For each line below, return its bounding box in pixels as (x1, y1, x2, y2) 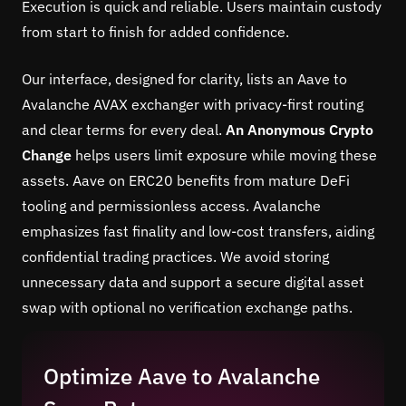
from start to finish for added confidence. (22, 22, 289, 41)
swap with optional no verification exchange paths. (22, 297, 353, 316)
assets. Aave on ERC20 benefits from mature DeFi (22, 170, 350, 189)
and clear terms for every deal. (22, 120, 226, 139)
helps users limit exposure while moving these (72, 145, 377, 164)
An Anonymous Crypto (226, 120, 373, 139)
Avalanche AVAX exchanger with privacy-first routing (22, 94, 363, 113)
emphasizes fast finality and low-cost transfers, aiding (22, 221, 374, 240)
